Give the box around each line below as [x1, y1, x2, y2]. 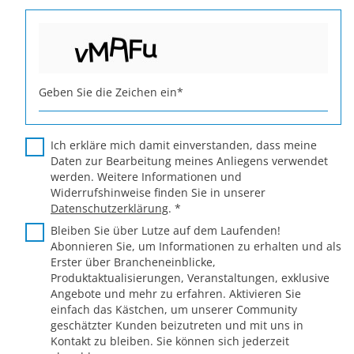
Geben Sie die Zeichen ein [39, 85, 177, 100]
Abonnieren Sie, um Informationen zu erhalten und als [51, 239, 341, 254]
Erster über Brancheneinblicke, [51, 254, 216, 269]
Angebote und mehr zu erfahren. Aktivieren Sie [51, 286, 301, 301]
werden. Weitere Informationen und [51, 169, 242, 184]
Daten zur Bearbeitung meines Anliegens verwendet [51, 153, 328, 168]
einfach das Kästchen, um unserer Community [51, 302, 297, 317]
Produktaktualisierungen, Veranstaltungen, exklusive [51, 270, 330, 285]
